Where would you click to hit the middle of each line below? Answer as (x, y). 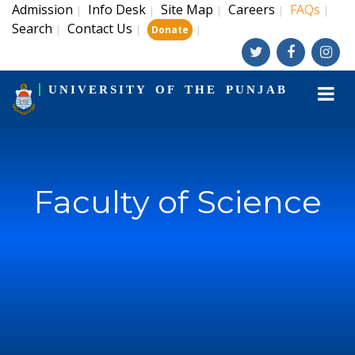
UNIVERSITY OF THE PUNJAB (168, 90)
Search (32, 29)
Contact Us (100, 29)
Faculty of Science (177, 202)
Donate (170, 30)
